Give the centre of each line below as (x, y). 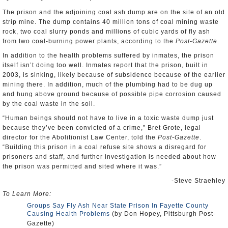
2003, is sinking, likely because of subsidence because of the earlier (114, 75)
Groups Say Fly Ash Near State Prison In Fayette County (118, 206)
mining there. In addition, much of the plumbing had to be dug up (108, 84)
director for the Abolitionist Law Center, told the (80, 137)
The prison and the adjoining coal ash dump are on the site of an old (114, 12)
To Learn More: (27, 194)
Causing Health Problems (68, 214)
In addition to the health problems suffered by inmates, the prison (108, 55)
